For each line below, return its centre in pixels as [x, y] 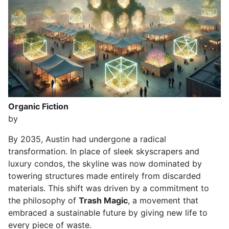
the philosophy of [43, 200]
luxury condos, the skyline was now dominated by [105, 164]
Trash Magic [103, 200]
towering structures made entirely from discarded [105, 176]
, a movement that [163, 200]
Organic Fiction [38, 106]
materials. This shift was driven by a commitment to [109, 188]
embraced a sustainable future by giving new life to [108, 213]
